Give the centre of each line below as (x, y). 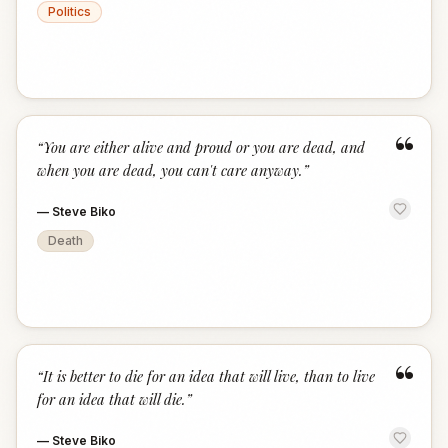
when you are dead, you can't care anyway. (170, 170)
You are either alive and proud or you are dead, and (204, 147)
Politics (69, 11)
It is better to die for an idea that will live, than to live (209, 376)
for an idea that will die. (111, 399)
